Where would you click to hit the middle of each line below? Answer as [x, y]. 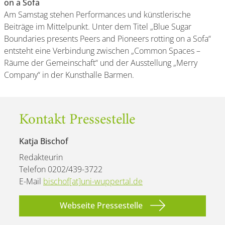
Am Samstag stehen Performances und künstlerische [97, 14]
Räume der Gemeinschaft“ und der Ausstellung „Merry [101, 63]
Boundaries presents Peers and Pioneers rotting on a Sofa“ [107, 38]
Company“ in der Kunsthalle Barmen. [69, 75]
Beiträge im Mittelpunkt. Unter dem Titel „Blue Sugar [98, 26]
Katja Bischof [44, 141]
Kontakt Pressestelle [77, 120]
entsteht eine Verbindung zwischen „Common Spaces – [102, 50]
